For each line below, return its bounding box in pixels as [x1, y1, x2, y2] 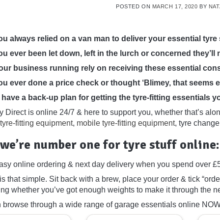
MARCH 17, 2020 [152, 3, 198, 10]
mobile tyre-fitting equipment [77, 119, 175, 128]
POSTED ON [116, 3, 152, 10]
